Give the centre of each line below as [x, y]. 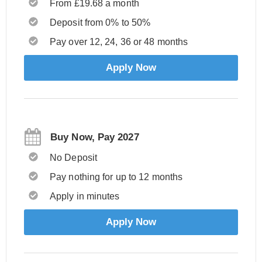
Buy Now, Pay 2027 [95, 137]
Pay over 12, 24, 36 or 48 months [119, 42]
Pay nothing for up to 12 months [116, 177]
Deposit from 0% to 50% [100, 23]
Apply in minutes [85, 196]
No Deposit [73, 158]
